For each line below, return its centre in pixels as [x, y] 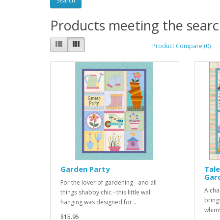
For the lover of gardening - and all [109, 183]
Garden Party [85, 169]
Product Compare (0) [181, 46]
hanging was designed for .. [98, 202]
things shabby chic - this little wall [106, 192]
